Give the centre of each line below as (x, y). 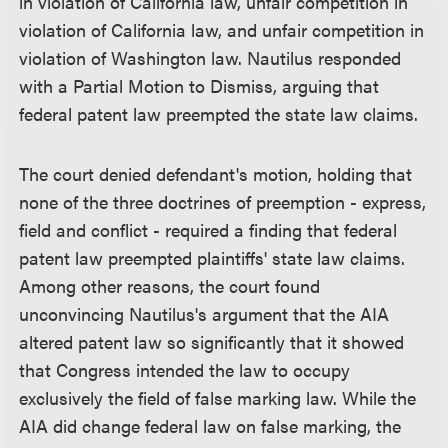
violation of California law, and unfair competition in (222, 29)
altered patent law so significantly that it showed (212, 341)
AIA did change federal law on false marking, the (210, 425)
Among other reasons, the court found (170, 285)
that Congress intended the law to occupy (185, 369)
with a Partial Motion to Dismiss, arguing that (199, 85)
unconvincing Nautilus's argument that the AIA (204, 313)
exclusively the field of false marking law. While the (218, 397)
